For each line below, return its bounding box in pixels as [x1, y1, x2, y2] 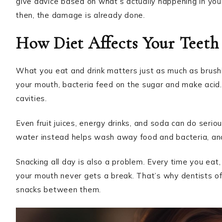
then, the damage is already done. [16, 10, 145, 20]
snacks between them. [16, 185, 101, 194]
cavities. [16, 94, 47, 103]
